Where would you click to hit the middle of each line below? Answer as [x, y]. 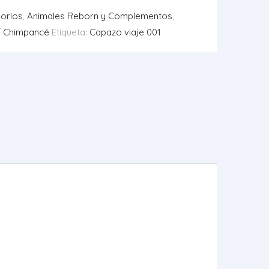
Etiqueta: [71, 32]
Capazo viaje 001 [125, 32]
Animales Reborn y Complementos [100, 16]
